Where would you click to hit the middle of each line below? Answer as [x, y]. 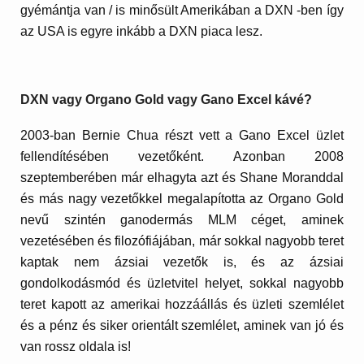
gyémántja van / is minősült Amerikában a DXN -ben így [182, 10]
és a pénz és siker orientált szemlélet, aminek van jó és [182, 326]
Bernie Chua [120, 136]
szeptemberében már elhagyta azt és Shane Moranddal [182, 178]
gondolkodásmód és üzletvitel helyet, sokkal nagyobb [182, 284]
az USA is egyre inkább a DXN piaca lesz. [142, 31]
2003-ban [52, 136]
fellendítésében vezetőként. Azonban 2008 [182, 157]
